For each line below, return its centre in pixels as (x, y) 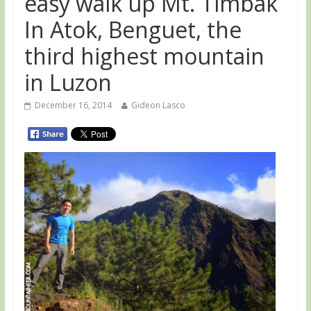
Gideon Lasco (158, 105)
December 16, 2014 (73, 105)
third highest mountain (144, 56)
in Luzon (68, 82)
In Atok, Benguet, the (133, 30)
